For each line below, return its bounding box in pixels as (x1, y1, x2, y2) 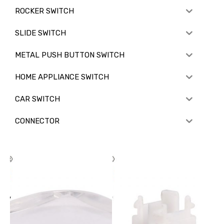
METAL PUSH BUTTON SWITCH (15, 50, 124, 59)
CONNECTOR (15, 116, 59, 125)
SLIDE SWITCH (15, 28, 66, 37)
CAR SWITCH (15, 94, 60, 103)
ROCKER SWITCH (15, 6, 74, 15)
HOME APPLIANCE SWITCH (15, 72, 109, 81)
